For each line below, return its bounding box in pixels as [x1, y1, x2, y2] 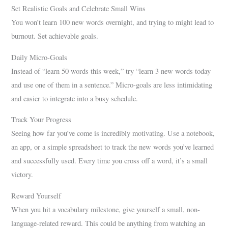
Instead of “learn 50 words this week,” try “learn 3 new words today [11, 66, 211, 76]
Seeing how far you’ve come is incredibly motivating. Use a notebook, [11, 128, 215, 138]
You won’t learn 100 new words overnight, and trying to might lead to [11, 17, 214, 27]
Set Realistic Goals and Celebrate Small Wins [11, 4, 146, 14]
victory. [11, 169, 34, 180]
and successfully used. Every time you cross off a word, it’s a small [11, 156, 208, 166]
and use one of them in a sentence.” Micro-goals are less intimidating [11, 79, 213, 90]
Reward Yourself [11, 190, 62, 201]
